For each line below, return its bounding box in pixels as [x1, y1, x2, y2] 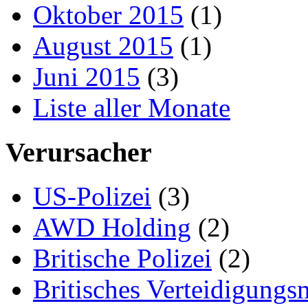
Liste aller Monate [33, 92, 230, 122]
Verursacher [5, 136, 152, 168]
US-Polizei [33, 181, 151, 212]
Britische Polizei [33, 243, 212, 274]
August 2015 [33, 30, 173, 60]
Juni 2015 [33, 61, 140, 91]
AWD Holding [33, 212, 191, 243]
